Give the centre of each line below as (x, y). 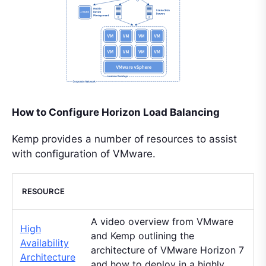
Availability (44, 243)
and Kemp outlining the (142, 235)
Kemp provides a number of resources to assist (124, 139)
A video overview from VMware (162, 221)
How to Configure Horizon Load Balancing (116, 112)
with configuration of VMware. (84, 153)
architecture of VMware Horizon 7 (167, 250)
